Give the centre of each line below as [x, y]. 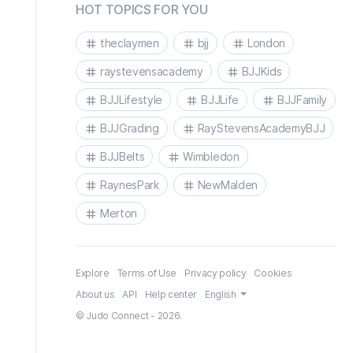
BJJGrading [130, 128]
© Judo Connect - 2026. [129, 316]
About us [95, 294]
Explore [93, 273]
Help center [171, 294]
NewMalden [227, 184]
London [266, 43]
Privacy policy [215, 273]
